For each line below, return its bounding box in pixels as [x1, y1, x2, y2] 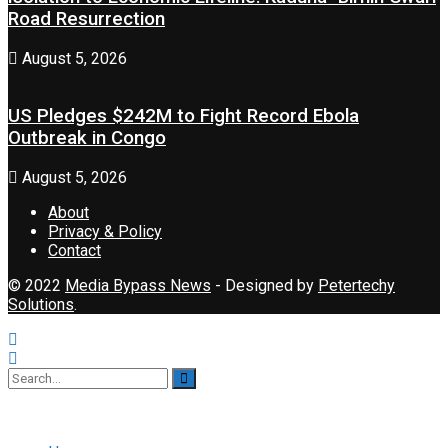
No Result [8, 389, 77, 409]
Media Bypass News [65, 276, 211, 296]
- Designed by [211, 276, 318, 296]
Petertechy [318, 276, 395, 296]
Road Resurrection [8, 8, 165, 31]
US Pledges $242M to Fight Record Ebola [8, 105, 359, 128]
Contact [48, 241, 101, 261]
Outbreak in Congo [8, 127, 166, 150]
